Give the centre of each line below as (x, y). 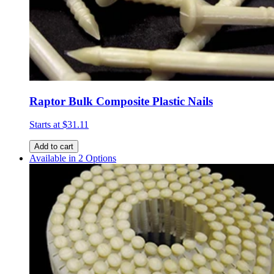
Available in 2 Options (73, 158)
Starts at (46, 125)
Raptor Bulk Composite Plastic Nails (121, 101)
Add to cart (54, 147)
